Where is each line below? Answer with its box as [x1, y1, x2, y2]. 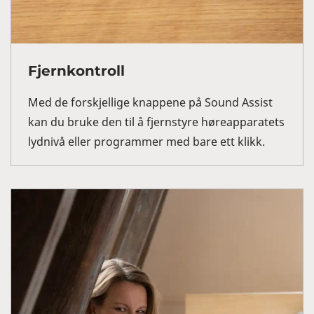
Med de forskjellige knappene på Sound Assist [28, 95, 273, 111]
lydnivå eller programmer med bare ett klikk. [28, 134, 265, 150]
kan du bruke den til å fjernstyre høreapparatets [28, 114, 285, 130]
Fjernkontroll [28, 62, 125, 80]
